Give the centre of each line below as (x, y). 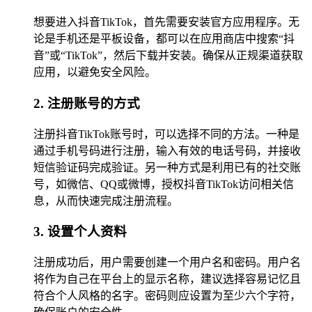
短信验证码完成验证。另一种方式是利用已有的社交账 (167, 167)
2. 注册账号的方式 (87, 103)
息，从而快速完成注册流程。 (106, 201)
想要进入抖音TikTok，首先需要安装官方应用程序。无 (166, 22)
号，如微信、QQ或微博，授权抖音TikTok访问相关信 (164, 184)
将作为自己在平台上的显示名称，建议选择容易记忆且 (167, 279)
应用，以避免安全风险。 (95, 72)
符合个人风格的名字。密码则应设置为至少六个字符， (167, 296)
